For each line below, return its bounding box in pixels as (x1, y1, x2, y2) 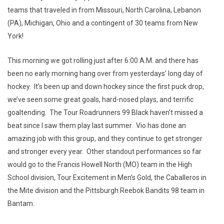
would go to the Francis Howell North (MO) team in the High (7, 160, 192, 168)
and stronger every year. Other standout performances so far (7, 147, 201, 155)
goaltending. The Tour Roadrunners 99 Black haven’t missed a (7, 108, 203, 116)
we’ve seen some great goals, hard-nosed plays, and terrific (7, 95, 193, 103)
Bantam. (7, 199, 36, 207)
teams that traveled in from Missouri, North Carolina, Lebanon (7, 6, 201, 14)
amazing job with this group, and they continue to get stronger (7, 134, 202, 142)
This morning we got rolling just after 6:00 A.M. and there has (7, 56, 198, 64)
